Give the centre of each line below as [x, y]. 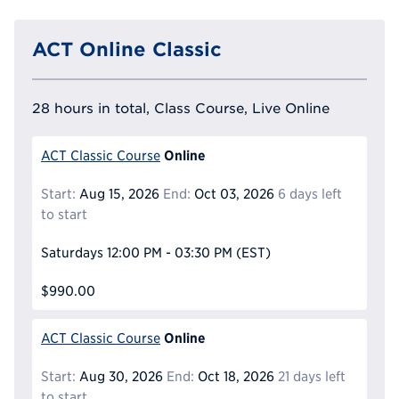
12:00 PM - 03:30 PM [169, 252]
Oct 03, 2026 [232, 193]
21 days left [311, 376]
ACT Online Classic [127, 49]
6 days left [309, 193]
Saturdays [72, 252]
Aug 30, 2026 [119, 376]
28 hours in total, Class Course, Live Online [181, 107]
